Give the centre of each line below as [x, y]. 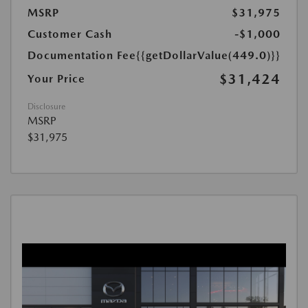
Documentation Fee [82, 56]
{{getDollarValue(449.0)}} [208, 56]
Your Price [56, 79]
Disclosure [46, 107]
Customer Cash [70, 34]
